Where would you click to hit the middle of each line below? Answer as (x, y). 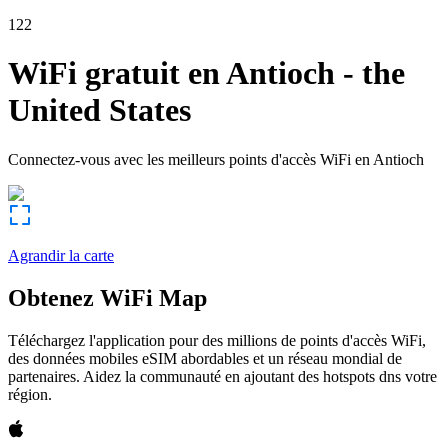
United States (99, 110)
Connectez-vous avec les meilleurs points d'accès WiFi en (189, 159)
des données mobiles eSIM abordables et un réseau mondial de (205, 358)
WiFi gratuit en (114, 73)
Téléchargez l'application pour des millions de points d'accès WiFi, (217, 340)
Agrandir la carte (61, 255)
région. (30, 394)
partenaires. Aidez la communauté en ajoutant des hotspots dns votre (222, 376)
